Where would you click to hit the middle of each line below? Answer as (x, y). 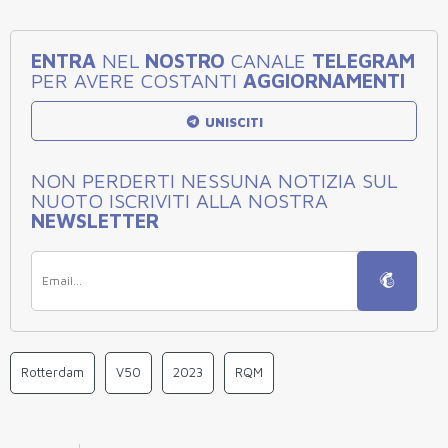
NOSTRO (185, 60)
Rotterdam (52, 371)
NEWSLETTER (95, 220)
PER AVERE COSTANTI (137, 80)
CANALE (268, 60)
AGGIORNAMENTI (324, 80)
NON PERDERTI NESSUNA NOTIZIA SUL (214, 180)
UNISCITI (232, 121)
